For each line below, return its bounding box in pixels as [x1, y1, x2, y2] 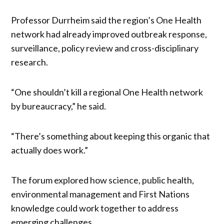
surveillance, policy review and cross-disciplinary [11, 42, 199, 53]
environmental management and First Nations [11, 188, 190, 199]
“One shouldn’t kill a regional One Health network [11, 86, 203, 97]
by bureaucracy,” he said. [11, 100, 106, 111]
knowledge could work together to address [11, 202, 179, 213]
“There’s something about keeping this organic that [11, 130, 210, 141]
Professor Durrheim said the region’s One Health [11, 14, 202, 25]
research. [11, 56, 48, 67]
